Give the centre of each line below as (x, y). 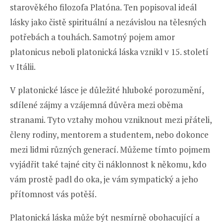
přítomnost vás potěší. (53, 194)
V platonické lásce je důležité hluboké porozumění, (107, 90)
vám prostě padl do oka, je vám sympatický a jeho (104, 179)
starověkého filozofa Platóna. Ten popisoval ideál (103, 7)
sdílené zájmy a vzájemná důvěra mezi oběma (96, 105)
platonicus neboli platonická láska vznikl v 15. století (109, 52)
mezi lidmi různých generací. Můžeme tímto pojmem (110, 150)
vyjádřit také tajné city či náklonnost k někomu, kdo (108, 165)
